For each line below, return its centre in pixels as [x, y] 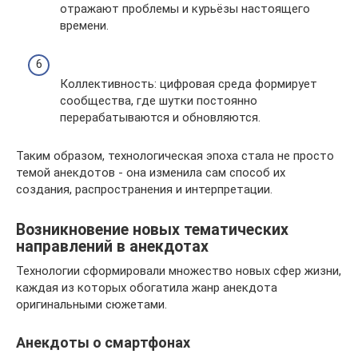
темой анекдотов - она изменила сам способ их [151, 172]
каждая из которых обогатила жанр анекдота [147, 287]
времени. [84, 25]
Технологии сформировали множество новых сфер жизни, [179, 270]
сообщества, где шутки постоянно [159, 100]
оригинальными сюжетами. [91, 304]
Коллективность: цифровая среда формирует [189, 84]
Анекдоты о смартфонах [103, 342]
